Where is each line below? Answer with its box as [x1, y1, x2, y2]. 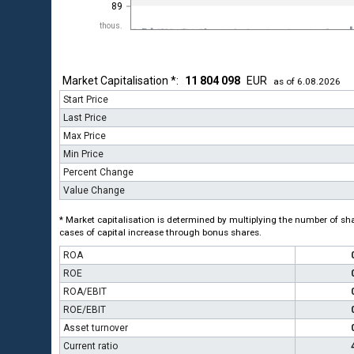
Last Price [63, 112, 107, 123]
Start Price [63, 94, 108, 105]
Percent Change [63, 167, 134, 178]
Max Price [63, 130, 106, 141]
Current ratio [63, 341, 118, 352]
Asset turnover [63, 322, 128, 333]
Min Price [63, 149, 104, 160]
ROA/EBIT [63, 286, 107, 297]
